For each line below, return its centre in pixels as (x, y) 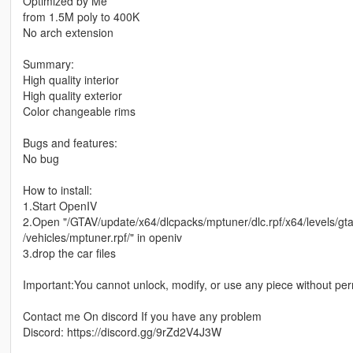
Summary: (48, 64)
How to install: (57, 190)
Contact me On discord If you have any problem (142, 316)
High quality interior (71, 80)
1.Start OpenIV (59, 206)
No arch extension (68, 33)
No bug (41, 159)
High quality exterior (72, 96)
